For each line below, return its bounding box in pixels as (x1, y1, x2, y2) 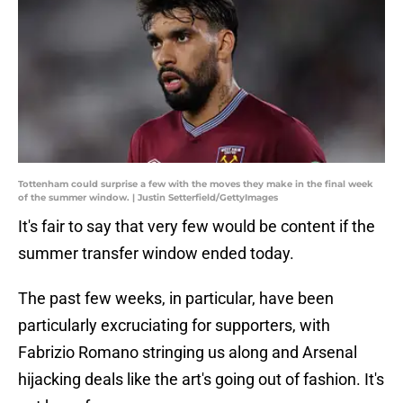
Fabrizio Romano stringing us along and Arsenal (18, 343, 357, 363)
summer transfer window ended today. (18, 244, 294, 264)
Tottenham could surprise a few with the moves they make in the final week (18, 178, 373, 191)
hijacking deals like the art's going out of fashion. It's (18, 370, 384, 390)
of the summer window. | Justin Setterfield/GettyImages (18, 192, 278, 204)
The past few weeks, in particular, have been (18, 289, 334, 309)
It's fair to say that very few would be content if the (18, 217, 375, 237)
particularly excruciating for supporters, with (18, 316, 330, 336)
